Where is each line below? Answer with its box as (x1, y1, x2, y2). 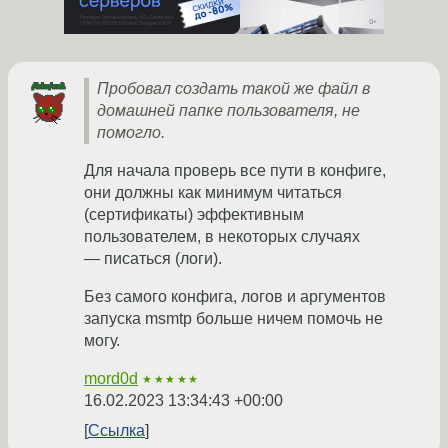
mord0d (84, 370, 138, 388)
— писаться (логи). (84, 250, 222, 268)
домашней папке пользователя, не (97, 102, 360, 120)
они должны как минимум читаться (84, 184, 342, 202)
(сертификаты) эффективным (84, 206, 304, 224)
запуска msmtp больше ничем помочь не (84, 310, 383, 328)
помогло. (97, 124, 165, 142)
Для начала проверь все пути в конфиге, (84, 162, 386, 180)
